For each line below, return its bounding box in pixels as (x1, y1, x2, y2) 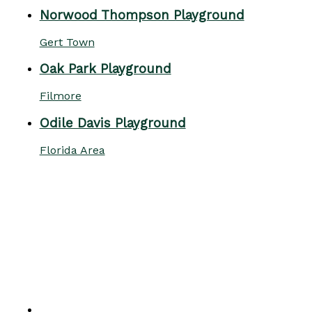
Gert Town (39, 35, 95, 49)
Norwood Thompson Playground (39, 7, 244, 23)
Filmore (39, 89, 81, 103)
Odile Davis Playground (39, 115, 186, 131)
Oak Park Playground (39, 61, 171, 77)
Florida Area (39, 143, 105, 157)
